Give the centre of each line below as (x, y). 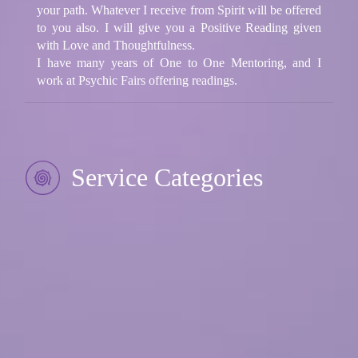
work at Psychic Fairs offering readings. (137, 80)
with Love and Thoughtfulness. (116, 45)
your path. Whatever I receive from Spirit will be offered (179, 10)
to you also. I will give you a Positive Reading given (179, 27)
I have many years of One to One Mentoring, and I (179, 62)
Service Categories (164, 177)
